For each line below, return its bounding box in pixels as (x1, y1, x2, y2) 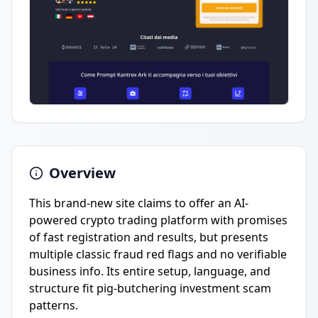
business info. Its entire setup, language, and (29, 263, 270, 279)
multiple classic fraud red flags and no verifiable (29, 246, 287, 262)
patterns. (29, 297, 78, 313)
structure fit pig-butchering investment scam (29, 280, 271, 296)
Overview (49, 163, 116, 182)
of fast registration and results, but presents (29, 229, 268, 245)
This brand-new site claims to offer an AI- (29, 195, 248, 211)
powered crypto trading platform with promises (29, 212, 287, 228)
